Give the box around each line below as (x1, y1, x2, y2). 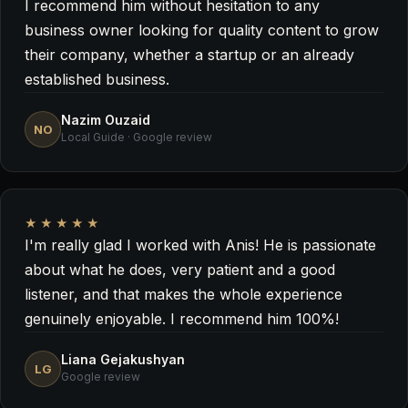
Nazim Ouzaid (61, 112, 150, 127)
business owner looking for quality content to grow (25, 21, 379, 39)
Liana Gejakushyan (61, 352, 185, 367)
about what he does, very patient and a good (25, 260, 335, 279)
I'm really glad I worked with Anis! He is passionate (25, 236, 376, 254)
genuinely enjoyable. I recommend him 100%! (25, 310, 339, 328)
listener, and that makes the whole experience (25, 285, 342, 303)
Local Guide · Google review (61, 130, 212, 144)
